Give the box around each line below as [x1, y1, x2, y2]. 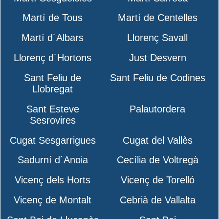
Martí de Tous [22, 12, 83, 23]
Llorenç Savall [127, 32, 188, 44]
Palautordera [130, 103, 186, 114]
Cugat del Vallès [122, 134, 193, 146]
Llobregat [32, 83, 73, 94]
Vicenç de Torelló [120, 175, 195, 186]
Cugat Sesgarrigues [9, 134, 96, 146]
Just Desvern [129, 52, 186, 64]
